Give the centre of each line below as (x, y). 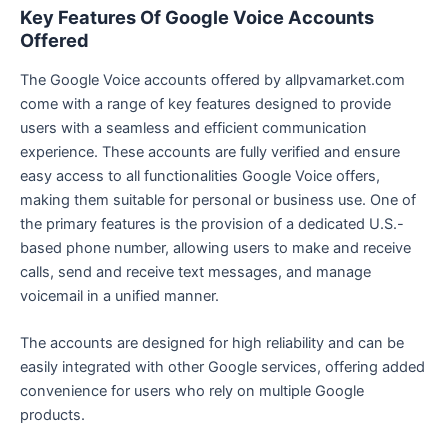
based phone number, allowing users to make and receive (215, 247)
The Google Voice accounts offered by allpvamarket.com (212, 79)
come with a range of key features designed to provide (205, 103)
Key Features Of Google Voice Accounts (197, 17)
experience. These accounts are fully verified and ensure (210, 151)
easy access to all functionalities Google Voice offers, (200, 175)
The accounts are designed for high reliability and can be (212, 343)
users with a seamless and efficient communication (193, 127)
